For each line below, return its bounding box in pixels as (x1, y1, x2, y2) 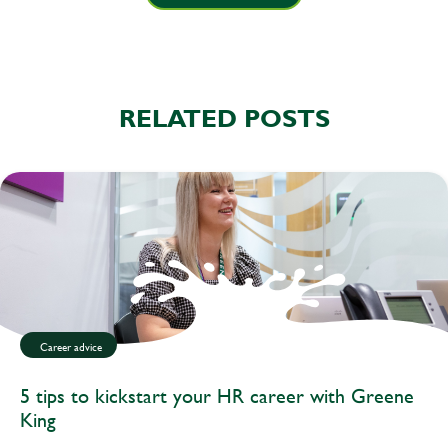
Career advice (40, 339, 102, 356)
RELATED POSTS (118, 101, 330, 136)
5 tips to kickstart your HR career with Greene (20, 381, 414, 411)
